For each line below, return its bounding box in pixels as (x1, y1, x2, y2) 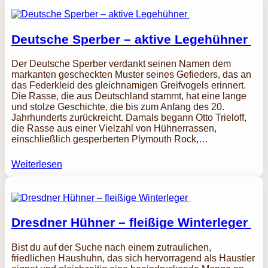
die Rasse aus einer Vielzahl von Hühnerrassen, (11, 123, 217, 134)
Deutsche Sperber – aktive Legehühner (11, 32, 251, 46)
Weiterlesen (11, 159, 62, 170)
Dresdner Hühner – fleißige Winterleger (11, 215, 251, 230)
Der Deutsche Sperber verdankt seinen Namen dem (11, 59, 231, 69)
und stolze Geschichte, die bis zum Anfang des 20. (11, 102, 224, 112)
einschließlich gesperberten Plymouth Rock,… (11, 134, 208, 145)
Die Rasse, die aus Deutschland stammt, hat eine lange (11, 91, 246, 102)
